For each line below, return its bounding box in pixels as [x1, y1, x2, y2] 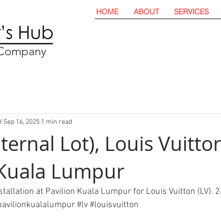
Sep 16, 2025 [3, 117, 39, 126]
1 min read [41, 117, 72, 126]
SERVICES [174, 7, 209, 16]
